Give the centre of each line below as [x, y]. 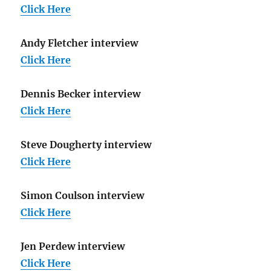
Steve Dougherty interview [86, 145]
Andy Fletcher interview [80, 43]
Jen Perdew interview [73, 247]
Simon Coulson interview [83, 196]
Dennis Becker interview [81, 94]
